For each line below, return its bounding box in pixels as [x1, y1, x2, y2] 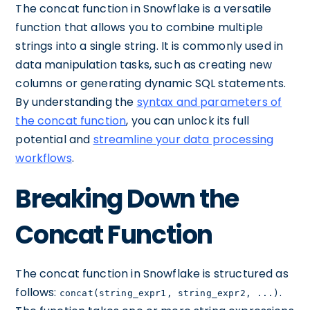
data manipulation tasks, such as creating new [15, 57, 273, 73]
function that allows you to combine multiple [15, 19, 263, 35]
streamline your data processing [93, 131, 274, 147]
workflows [15, 150, 72, 166]
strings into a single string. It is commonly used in [15, 38, 284, 54]
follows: [15, 284, 60, 300]
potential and [15, 131, 93, 147]
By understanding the [15, 94, 137, 110]
